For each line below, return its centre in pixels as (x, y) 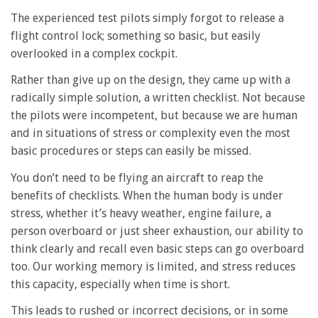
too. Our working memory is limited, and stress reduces (153, 266)
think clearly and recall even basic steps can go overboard (158, 248)
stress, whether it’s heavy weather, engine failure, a (141, 213)
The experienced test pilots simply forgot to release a (147, 18)
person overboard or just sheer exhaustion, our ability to (157, 231)
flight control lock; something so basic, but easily (136, 35)
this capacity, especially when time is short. (120, 284)
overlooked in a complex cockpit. (94, 53)
